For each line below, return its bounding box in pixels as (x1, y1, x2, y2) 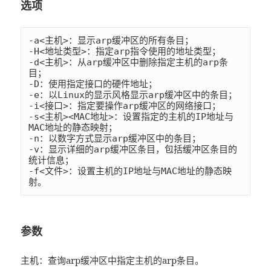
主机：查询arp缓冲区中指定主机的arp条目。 (21, 254, 204, 267)
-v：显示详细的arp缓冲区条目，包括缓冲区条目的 (28, 144, 238, 155)
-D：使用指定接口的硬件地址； (28, 79, 158, 90)
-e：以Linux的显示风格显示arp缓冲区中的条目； (28, 90, 238, 101)
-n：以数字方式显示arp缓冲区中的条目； (28, 133, 201, 145)
